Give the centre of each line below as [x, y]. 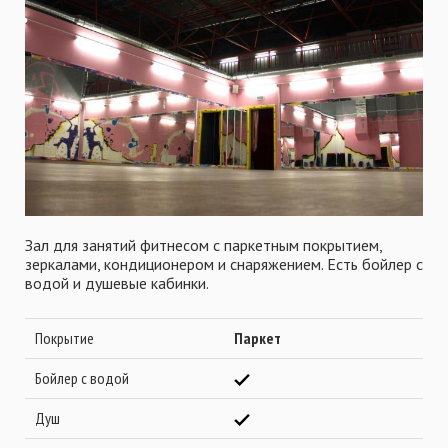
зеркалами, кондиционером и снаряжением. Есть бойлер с [224, 264]
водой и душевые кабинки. [117, 283]
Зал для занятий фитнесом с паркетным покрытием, [203, 245]
